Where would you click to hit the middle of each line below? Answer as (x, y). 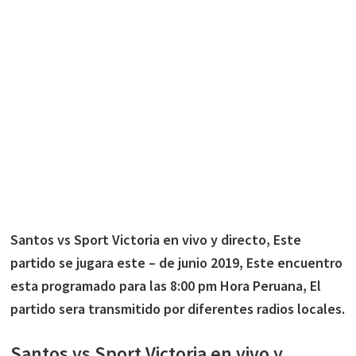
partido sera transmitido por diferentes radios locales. (178, 309)
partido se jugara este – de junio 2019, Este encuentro (177, 263)
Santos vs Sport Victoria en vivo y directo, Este (156, 240)
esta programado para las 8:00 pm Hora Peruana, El (166, 286)
